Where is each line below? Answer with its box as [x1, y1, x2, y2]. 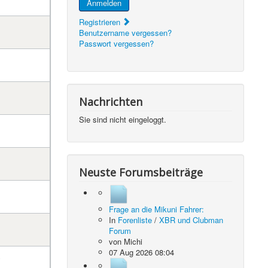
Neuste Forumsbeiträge [79, 165, 203, 179]
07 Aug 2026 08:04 [109, 246, 175, 258]
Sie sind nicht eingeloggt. [79, 114, 167, 125]
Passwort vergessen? [79, 38, 154, 49]
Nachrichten [79, 95, 143, 109]
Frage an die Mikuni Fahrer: [109, 203, 205, 215]
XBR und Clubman [159, 214, 224, 226]
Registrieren [79, 16, 123, 28]
